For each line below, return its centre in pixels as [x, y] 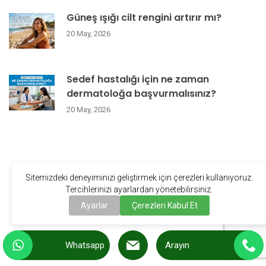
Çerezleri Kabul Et [164, 205]
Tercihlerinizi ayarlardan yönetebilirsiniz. [139, 189]
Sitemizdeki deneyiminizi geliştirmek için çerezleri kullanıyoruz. [139, 178]
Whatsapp [85, 245]
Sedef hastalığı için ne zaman [138, 80]
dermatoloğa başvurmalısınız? [141, 94]
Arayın [178, 245]
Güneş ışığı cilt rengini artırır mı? [144, 18]
